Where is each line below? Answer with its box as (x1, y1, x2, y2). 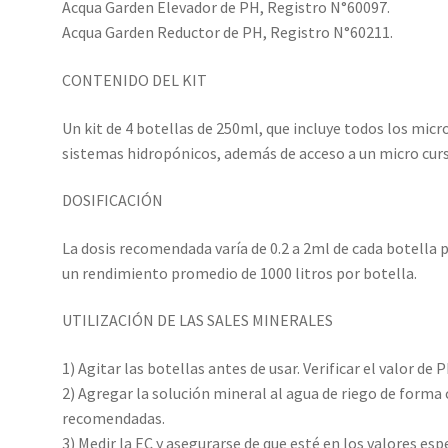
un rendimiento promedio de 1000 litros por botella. (62, 262, 418, 283)
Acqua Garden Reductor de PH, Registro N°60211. (62, 22, 394, 43)
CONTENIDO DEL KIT (62, 69, 208, 90)
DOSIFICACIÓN (62, 190, 164, 211)
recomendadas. (62, 408, 166, 429)
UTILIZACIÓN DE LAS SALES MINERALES (62, 310, 334, 331)
